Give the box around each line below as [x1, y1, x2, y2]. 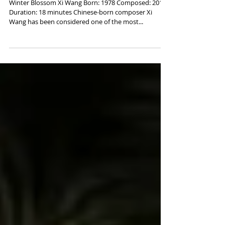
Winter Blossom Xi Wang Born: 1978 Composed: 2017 [9, 21, 166, 30]
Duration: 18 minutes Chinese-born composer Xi [9, 30, 152, 39]
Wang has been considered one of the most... [9, 40, 143, 49]
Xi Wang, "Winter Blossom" [9, 2, 128, 15]
